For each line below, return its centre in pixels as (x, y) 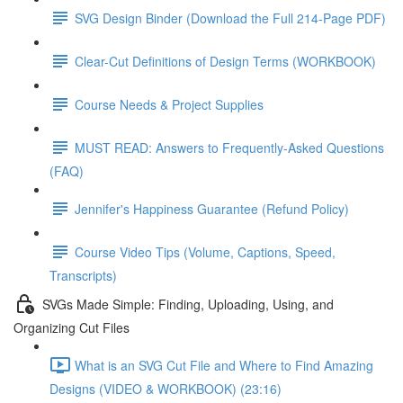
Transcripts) (83, 275)
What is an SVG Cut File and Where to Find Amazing (224, 365)
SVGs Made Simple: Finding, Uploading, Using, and (188, 304)
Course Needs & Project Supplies (169, 104)
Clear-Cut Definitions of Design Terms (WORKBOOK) (225, 61)
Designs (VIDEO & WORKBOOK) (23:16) (166, 389)
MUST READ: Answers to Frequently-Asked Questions (229, 147)
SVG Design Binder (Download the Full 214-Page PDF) (230, 18)
